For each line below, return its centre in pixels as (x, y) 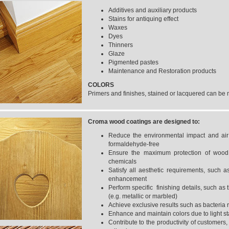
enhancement (127, 179)
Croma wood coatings (119, 122)
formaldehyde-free (134, 144)
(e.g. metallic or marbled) (143, 196)
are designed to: (176, 122)
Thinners (120, 45)
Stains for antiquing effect (143, 19)
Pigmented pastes (133, 62)
